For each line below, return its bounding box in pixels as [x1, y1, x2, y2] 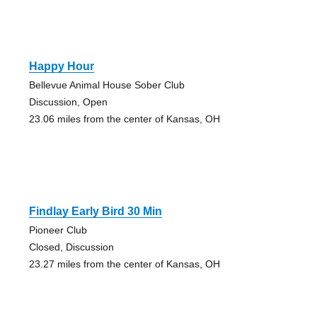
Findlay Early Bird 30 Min [28, 204, 162, 217]
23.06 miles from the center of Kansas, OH [28, 113, 220, 125]
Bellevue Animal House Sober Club [28, 79, 185, 91]
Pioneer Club [28, 224, 87, 236]
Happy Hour [28, 59, 94, 72]
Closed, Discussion [28, 241, 114, 253]
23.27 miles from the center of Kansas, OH [28, 258, 220, 270]
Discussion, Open [28, 96, 108, 108]
